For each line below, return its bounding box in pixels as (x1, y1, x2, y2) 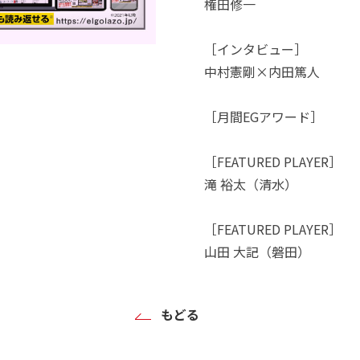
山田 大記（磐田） (204, 242, 310, 261)
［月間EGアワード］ (204, 107, 323, 126)
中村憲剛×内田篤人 (204, 62, 320, 81)
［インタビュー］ (204, 39, 307, 59)
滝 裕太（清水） (204, 174, 297, 194)
